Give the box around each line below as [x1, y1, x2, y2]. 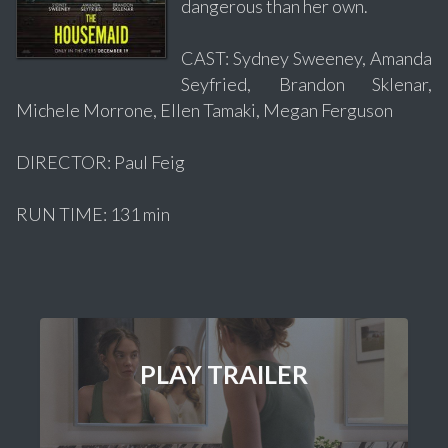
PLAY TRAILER [140, 358, 308, 389]
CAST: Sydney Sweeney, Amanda [181, 46, 432, 69]
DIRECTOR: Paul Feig [16, 150, 185, 173]
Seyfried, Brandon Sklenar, [181, 72, 432, 95]
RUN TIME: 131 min [16, 202, 170, 225]
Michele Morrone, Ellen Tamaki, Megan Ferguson [16, 98, 393, 121]
